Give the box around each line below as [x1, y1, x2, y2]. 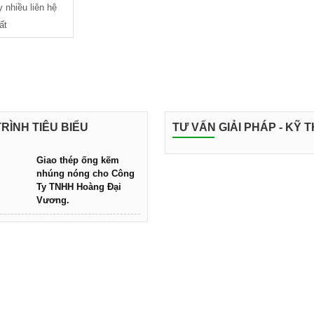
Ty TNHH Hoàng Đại [36, 182, 122, 192]
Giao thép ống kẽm [36, 155, 120, 165]
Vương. [36, 195, 70, 205]
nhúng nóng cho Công [36, 168, 135, 179]
